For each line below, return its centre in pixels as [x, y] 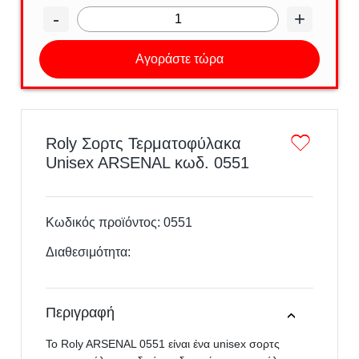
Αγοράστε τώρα [179, 59]
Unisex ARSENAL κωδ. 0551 [148, 163]
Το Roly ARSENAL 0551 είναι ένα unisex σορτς [163, 343]
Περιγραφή [81, 313]
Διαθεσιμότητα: [90, 252]
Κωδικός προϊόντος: [105, 222]
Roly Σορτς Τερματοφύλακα [144, 143]
